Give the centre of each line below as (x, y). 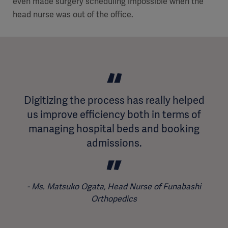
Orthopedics (114, 199)
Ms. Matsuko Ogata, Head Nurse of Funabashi (116, 187)
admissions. (114, 143)
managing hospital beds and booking (114, 129)
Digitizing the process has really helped (114, 101)
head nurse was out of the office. (73, 15)
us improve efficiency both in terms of (114, 115)
